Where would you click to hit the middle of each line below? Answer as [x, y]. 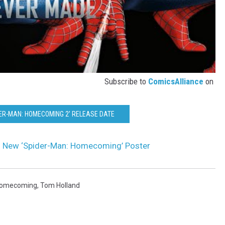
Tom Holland [60, 186]
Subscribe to [126, 82]
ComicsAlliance [176, 82]
